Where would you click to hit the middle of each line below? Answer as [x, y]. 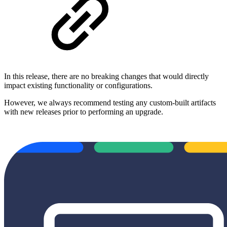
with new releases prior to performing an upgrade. [84, 111]
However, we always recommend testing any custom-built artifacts [110, 102]
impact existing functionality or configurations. [78, 85]
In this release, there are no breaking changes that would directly [106, 76]
